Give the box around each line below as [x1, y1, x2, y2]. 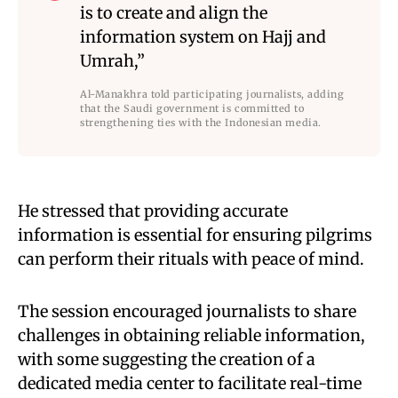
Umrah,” [80, 51, 145, 71]
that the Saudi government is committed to [80, 102, 305, 115]
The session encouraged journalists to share [18, 301, 356, 322]
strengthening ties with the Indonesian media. [80, 116, 322, 129]
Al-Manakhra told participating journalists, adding [80, 88, 345, 100]
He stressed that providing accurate [18, 201, 288, 221]
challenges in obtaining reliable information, [18, 325, 365, 346]
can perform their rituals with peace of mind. [18, 249, 364, 269]
